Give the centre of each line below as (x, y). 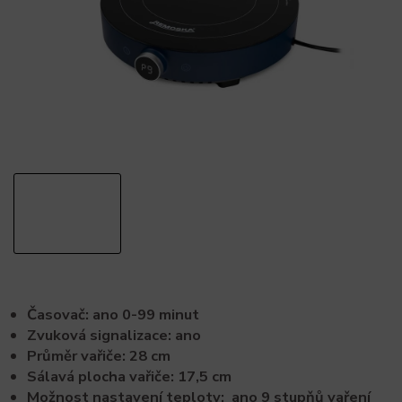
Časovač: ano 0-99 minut (113, 315)
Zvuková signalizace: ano (114, 335)
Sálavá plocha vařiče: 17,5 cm (129, 376)
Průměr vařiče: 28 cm (99, 356)
